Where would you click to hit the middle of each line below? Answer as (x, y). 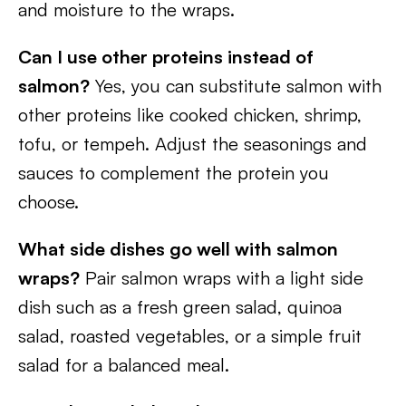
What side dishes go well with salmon (178, 249)
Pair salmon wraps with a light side (222, 278)
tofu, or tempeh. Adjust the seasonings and (193, 144)
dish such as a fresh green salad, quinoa (180, 307)
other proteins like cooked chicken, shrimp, (190, 115)
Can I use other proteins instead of (166, 57)
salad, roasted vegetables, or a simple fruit (190, 336)
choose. (48, 202)
